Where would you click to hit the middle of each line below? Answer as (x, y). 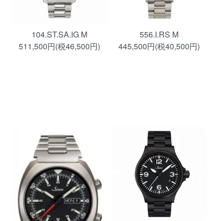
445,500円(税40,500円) (159, 46)
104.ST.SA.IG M (60, 35)
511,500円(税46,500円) (60, 46)
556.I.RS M (159, 35)
